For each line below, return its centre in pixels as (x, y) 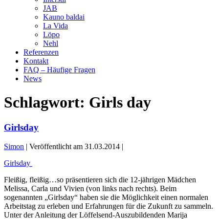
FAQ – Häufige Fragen (59, 70)
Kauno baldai (64, 17)
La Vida (55, 26)
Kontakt (36, 61)
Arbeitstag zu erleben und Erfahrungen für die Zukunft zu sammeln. (109, 206)
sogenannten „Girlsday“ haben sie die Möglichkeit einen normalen (106, 197)
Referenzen (41, 52)
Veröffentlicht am (56, 146)
